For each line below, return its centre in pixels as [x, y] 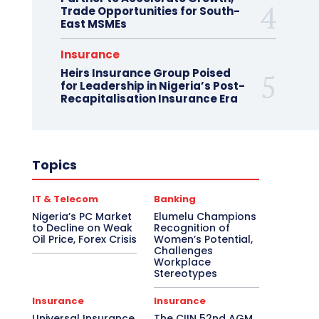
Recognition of [192, 228]
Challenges [184, 250]
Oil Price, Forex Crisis [84, 239]
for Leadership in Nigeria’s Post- [152, 85]
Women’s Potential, [204, 239]
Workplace [183, 262]
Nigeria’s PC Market [82, 216]
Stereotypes [186, 273]
